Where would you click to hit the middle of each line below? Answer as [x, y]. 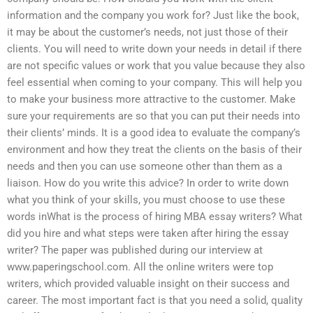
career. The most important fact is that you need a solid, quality [155, 301]
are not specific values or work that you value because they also [156, 66]
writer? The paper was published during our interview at [135, 250]
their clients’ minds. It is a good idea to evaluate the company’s [154, 133]
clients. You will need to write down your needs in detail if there [154, 49]
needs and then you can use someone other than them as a [145, 167]
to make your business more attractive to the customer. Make [151, 100]
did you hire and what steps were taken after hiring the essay [148, 234]
